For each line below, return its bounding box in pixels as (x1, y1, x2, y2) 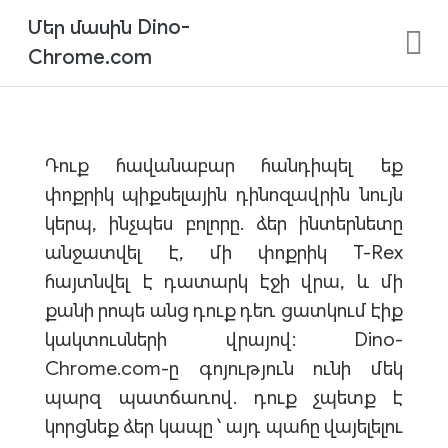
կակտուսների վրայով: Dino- (45, 327, 403, 352)
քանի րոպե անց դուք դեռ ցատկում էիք (45, 298, 403, 323)
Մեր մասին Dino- (28, 15, 191, 40)
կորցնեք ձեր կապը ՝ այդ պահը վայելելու (45, 414, 403, 439)
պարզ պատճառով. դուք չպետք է (45, 385, 403, 410)
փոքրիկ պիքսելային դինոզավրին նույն (45, 182, 403, 207)
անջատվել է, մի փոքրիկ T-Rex (45, 240, 403, 265)
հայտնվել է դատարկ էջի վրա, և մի (45, 269, 403, 294)
